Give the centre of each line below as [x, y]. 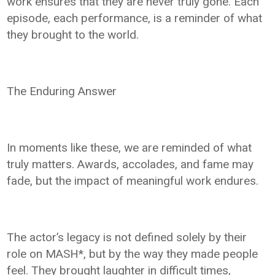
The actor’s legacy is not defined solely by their [127, 238]
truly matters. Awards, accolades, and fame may [130, 165]
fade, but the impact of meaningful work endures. [133, 181]
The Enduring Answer [62, 91]
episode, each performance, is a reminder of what [135, 18]
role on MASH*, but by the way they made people [133, 254]
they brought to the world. [73, 35]
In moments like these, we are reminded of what [130, 148]
